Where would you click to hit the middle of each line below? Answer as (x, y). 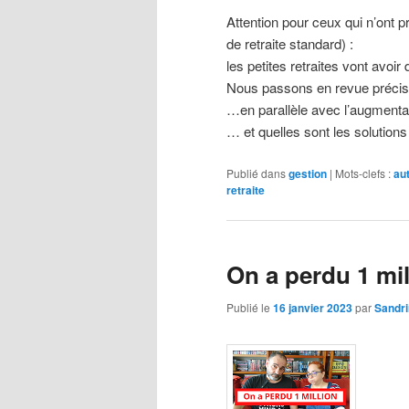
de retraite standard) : (290, 44)
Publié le (250, 308)
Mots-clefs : (363, 173)
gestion (308, 173)
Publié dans (256, 173)
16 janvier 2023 (313, 308)
